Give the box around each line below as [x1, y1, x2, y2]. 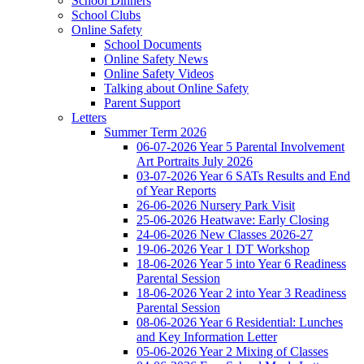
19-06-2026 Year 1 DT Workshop [136, 242, 310, 257]
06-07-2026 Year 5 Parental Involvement [136, 140, 344, 154]
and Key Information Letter [136, 330, 277, 344]
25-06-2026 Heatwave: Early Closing [136, 213, 329, 227]
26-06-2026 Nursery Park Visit [136, 198, 295, 213]
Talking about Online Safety [104, 81, 249, 96]
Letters [71, 110, 106, 125]
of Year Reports [136, 184, 216, 198]
